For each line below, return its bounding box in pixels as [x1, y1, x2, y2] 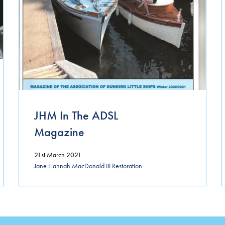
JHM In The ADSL [34, 107, 118, 123]
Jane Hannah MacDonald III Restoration [34, 161, 142, 171]
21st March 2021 [34, 150, 81, 159]
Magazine [34, 124, 84, 140]
